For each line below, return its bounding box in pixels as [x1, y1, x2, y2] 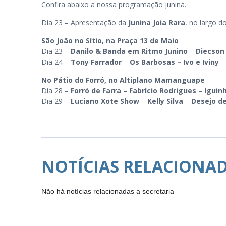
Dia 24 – [41, 57, 71, 67]
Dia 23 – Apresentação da [41, 18, 128, 27]
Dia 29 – [41, 96, 71, 106]
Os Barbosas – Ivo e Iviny [130, 57, 219, 67]
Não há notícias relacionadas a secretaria [41, 187, 174, 195]
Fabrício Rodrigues [129, 86, 196, 95]
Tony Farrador [71, 57, 122, 67]
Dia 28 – [41, 86, 71, 95]
